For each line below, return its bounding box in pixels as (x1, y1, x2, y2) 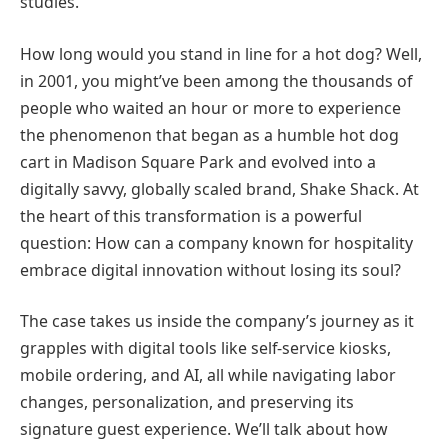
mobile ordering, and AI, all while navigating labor (20, 364, 396, 387)
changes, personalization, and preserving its (20, 391, 354, 414)
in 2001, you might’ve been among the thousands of (20, 69, 412, 92)
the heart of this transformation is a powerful (20, 204, 362, 227)
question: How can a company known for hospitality (20, 231, 413, 254)
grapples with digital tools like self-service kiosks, (20, 337, 391, 360)
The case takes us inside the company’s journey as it (20, 310, 414, 333)
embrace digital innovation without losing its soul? (20, 258, 401, 281)
